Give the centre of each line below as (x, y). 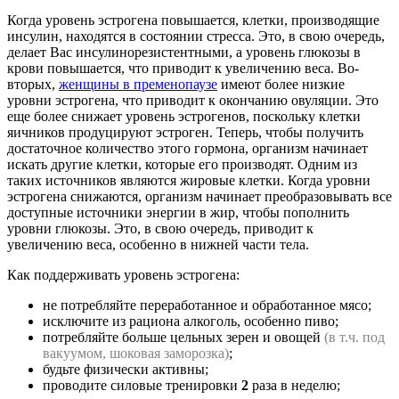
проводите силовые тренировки (142, 386)
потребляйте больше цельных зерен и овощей (183, 338)
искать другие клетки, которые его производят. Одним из (182, 165)
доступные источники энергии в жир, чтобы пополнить (178, 213)
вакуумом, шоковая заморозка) (136, 354)
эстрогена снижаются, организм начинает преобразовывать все (199, 197)
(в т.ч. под (354, 338)
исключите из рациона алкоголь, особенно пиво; (191, 322)
